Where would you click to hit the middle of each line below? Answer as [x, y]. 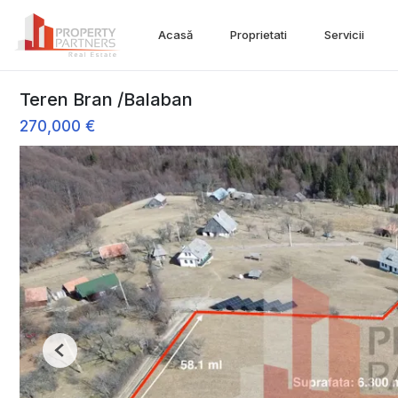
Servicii [344, 35]
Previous [83, 357]
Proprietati [259, 35]
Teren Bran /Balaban [106, 99]
